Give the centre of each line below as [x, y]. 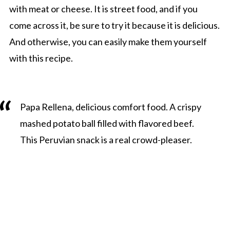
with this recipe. [41, 58]
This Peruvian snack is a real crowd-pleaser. [106, 139]
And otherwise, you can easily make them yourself [108, 41]
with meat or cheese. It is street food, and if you [103, 8]
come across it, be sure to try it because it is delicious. [114, 25]
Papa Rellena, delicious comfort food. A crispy [110, 107]
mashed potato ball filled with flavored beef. [107, 123]
